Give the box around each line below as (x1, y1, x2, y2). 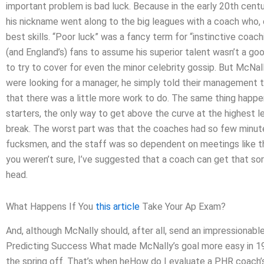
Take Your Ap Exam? (140, 201, 226, 212)
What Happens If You (6, 201, 95, 212)
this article (95, 201, 140, 212)
